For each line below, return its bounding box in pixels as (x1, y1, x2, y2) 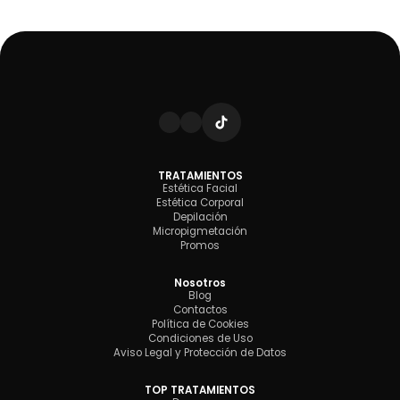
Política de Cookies (151, 317, 249, 332)
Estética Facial (162, 181, 237, 196)
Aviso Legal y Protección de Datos (113, 346, 287, 361)
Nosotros (174, 276, 226, 291)
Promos (180, 238, 220, 254)
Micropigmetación (153, 224, 247, 239)
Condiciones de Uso (147, 331, 253, 346)
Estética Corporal (156, 196, 244, 211)
